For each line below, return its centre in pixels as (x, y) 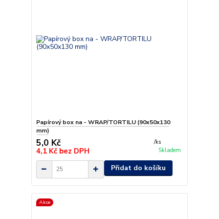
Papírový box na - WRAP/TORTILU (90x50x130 (103, 122)
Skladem (169, 150)
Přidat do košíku (138, 168)
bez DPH (74, 151)
